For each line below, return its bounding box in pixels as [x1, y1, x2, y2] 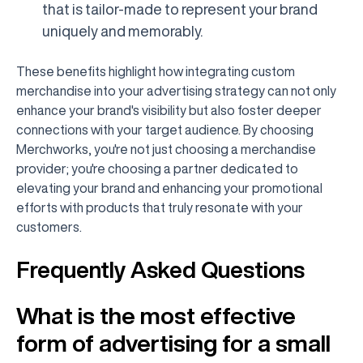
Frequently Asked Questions [16, 258, 305, 281]
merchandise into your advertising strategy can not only [16, 84, 336, 97]
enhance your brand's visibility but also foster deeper [16, 104, 322, 117]
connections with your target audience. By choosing [16, 123, 314, 136]
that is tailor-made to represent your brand [42, 2, 318, 16]
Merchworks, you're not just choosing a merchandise [16, 143, 316, 156]
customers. [16, 220, 82, 233]
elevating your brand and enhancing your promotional [16, 181, 322, 194]
